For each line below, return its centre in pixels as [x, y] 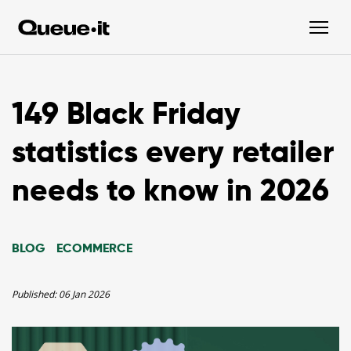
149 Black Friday [126, 113]
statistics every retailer [173, 152]
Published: [35, 294]
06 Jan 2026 [84, 294]
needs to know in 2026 [170, 190]
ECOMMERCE [94, 248]
